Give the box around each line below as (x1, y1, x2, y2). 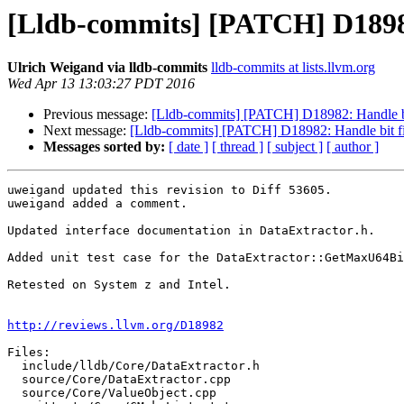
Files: (7, 345, 50, 360)
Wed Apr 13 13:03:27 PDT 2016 (7, 76, 195, 92)
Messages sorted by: (43, 139, 165, 155)
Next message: (43, 123, 130, 139)
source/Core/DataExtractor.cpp (7, 372, 22, 387)
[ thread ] (212, 139, 263, 155)
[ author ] (326, 139, 379, 155)
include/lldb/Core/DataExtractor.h (7, 359, 22, 373)
